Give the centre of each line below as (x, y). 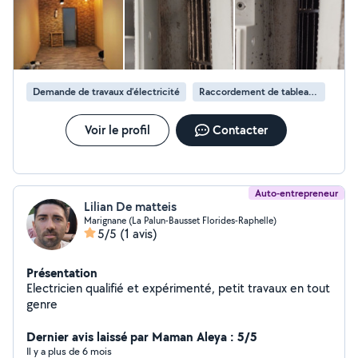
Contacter (240, 130)
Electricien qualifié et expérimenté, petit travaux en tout (178, 288)
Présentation (62, 272)
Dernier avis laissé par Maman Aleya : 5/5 (142, 336)
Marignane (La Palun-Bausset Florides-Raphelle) (180, 220)
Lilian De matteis (130, 207)
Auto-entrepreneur (296, 193)
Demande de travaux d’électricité (106, 91)
